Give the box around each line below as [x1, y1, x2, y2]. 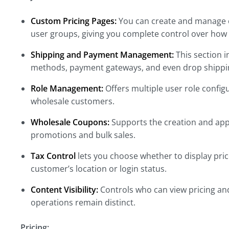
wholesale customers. [31, 96, 114, 107]
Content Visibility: [31, 184, 98, 195]
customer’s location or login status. [31, 163, 167, 174]
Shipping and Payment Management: [31, 49, 174, 60]
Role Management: [31, 83, 103, 94]
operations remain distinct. [31, 197, 135, 208]
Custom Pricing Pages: [31, 15, 117, 27]
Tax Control [31, 150, 76, 162]
